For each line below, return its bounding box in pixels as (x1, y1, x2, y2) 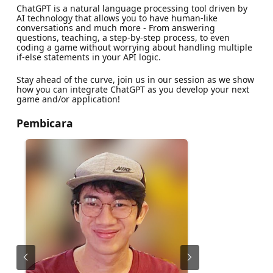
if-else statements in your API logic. (16, 51, 161, 63)
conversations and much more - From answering (16, 21, 215, 34)
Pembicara (16, 115, 73, 130)
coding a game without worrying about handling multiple (16, 41, 252, 53)
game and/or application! (16, 93, 120, 105)
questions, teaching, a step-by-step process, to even (16, 31, 230, 43)
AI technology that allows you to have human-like (16, 12, 218, 24)
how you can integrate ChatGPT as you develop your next (16, 83, 249, 95)
